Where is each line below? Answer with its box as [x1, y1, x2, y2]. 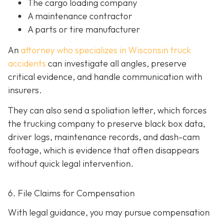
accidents [8, 57, 46, 69]
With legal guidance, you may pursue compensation [8, 207, 210, 219]
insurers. [8, 84, 42, 96]
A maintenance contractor [28, 10, 132, 22]
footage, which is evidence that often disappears [8, 144, 199, 156]
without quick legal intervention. [8, 157, 134, 169]
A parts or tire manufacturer [28, 24, 140, 36]
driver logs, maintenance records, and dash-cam [8, 131, 200, 143]
